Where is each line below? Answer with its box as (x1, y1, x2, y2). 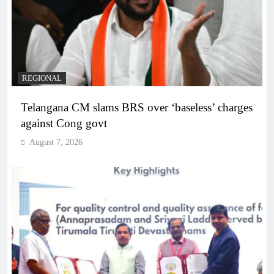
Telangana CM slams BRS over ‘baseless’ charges (21, 100, 253, 114)
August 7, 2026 (29, 137, 83, 147)
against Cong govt (21, 116, 107, 130)
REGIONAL (22, 73, 62, 83)
